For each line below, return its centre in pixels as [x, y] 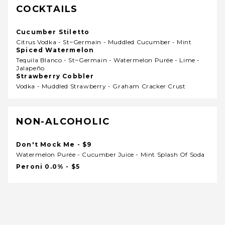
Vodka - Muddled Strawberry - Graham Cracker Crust [101, 86]
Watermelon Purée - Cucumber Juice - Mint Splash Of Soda [110, 154]
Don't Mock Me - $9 [84, 144]
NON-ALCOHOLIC [63, 122]
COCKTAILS [47, 9]
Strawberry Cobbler [55, 76]
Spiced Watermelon [55, 50]
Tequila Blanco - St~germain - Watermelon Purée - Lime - [108, 60]
